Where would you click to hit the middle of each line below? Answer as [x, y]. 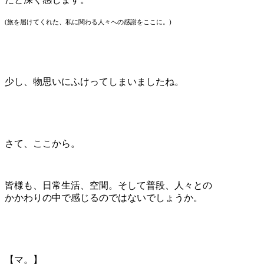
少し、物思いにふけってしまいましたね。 [94, 81]
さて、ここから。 [42, 143]
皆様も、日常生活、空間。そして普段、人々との [108, 185]
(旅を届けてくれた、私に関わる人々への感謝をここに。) [88, 22]
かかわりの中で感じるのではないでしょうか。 [104, 197]
